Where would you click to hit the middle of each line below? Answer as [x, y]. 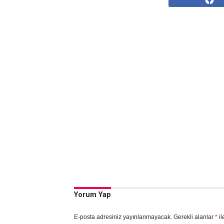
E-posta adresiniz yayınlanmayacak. [123, 217]
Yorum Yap [92, 195]
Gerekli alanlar [194, 217]
